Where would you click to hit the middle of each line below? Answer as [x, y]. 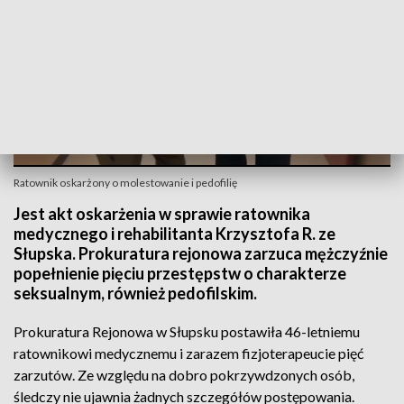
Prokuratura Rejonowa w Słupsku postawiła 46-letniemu [187, 331]
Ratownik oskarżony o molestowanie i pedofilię [125, 183]
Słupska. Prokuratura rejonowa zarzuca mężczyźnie [201, 253]
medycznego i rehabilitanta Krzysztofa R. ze [174, 234]
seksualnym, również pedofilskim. [135, 293]
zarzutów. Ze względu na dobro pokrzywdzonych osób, [184, 375]
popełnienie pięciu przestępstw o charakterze [180, 273]
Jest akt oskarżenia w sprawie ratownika [162, 214]
